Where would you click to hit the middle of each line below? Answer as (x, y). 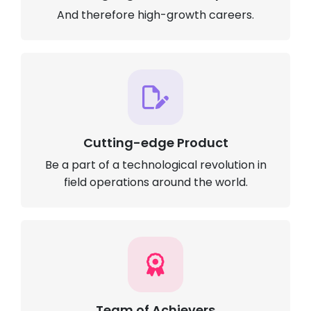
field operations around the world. (155, 182)
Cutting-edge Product (155, 143)
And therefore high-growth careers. (155, 15)
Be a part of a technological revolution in (155, 165)
